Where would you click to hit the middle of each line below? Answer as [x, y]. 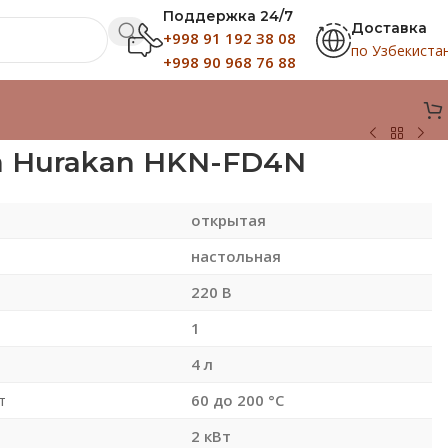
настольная [235, 255]
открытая [228, 219]
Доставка [389, 27]
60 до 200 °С [237, 399]
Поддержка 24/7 [228, 15]
